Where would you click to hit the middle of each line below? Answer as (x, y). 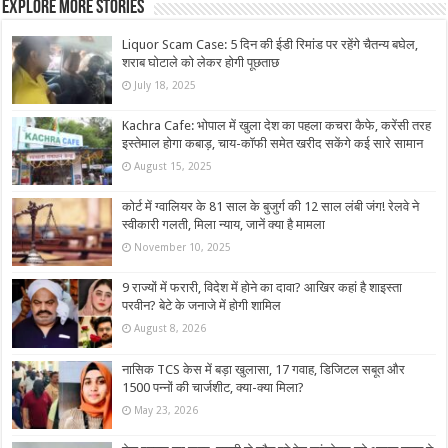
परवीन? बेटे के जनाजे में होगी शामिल (202, 306)
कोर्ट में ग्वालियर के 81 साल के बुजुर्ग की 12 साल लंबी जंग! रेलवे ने (271, 207)
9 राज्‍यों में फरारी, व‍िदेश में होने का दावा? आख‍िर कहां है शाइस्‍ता (262, 288)
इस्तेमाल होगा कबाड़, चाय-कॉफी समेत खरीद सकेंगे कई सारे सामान (273, 144)
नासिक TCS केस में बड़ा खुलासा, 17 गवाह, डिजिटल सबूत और (264, 369)
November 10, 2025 (183, 247)
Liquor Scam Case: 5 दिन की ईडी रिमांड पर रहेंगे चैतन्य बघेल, (270, 44)
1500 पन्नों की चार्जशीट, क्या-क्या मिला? (213, 387)
